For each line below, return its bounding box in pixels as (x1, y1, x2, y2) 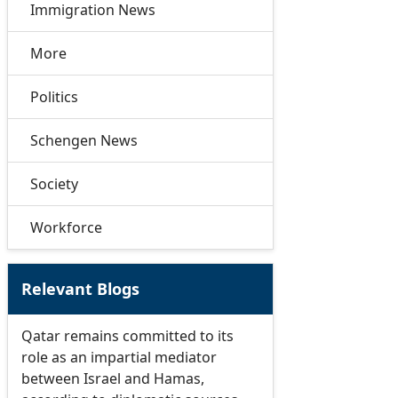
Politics (29, 87, 78, 107)
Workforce (29, 218, 102, 238)
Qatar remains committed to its (20, 326, 234, 346)
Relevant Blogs (20, 278, 139, 300)
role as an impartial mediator (20, 347, 217, 368)
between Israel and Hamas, (20, 369, 204, 389)
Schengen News (29, 131, 138, 151)
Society (29, 174, 78, 195)
